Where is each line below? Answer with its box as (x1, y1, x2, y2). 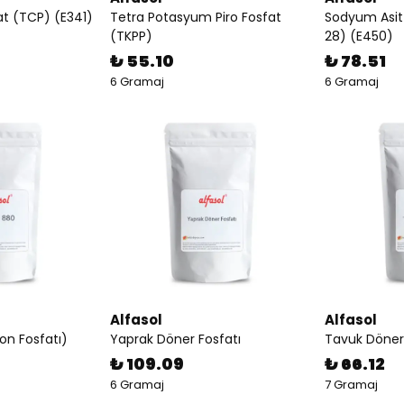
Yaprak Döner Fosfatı (110, 330, 241, 348)
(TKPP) (110, 27, 152, 45)
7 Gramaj (325, 376, 378, 393)
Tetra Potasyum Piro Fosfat (110, 8, 281, 26)
